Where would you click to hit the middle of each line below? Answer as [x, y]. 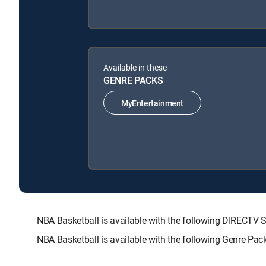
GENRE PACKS [133, 80]
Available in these [135, 68]
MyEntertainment [152, 103]
